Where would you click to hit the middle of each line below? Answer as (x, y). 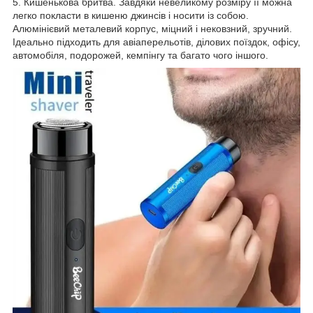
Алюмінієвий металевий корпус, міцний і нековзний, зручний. (152, 28)
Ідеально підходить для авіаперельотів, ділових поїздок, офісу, (156, 42)
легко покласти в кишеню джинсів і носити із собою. (131, 15)
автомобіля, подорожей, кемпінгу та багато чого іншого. (140, 55)
